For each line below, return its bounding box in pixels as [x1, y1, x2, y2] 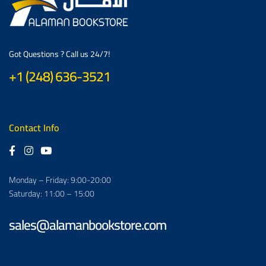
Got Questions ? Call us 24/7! [9, 46, 110, 62]
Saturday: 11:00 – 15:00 [9, 186, 94, 202]
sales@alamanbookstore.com [9, 211, 166, 237]
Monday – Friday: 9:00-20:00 [9, 172, 111, 188]
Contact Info [9, 119, 59, 137]
